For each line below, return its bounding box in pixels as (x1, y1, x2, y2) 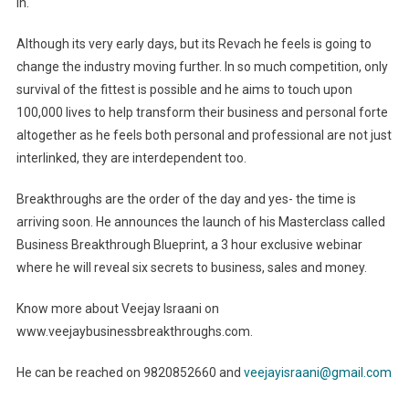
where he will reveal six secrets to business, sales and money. (16, 260, 372, 276)
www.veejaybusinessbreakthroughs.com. (16, 324, 256, 340)
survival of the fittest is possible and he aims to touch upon (16, 82, 352, 98)
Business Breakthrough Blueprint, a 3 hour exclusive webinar (16, 237, 362, 253)
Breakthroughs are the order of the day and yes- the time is (16, 192, 356, 207)
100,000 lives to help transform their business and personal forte (16, 105, 388, 121)
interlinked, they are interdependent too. (16, 151, 249, 166)
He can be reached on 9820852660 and (16, 365, 244, 381)
